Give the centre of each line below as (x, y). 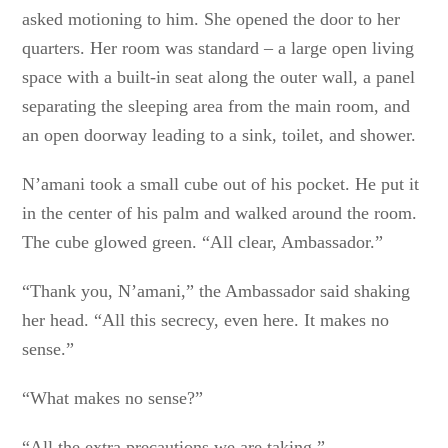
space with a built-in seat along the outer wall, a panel (219, 77)
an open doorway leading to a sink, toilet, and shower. (219, 135)
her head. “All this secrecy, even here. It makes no (206, 320)
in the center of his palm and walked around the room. (220, 213)
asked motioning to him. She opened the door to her (211, 19)
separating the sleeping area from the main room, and (216, 106)
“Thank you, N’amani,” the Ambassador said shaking (216, 291)
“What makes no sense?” (113, 398)
